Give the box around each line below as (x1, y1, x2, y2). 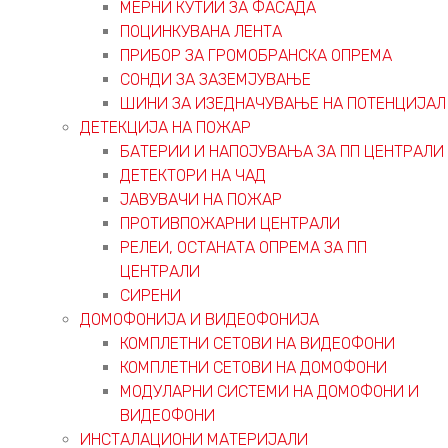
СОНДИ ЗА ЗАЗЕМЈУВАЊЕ (120, 69, 311, 89)
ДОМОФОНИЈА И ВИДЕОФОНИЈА (80, 309, 319, 329)
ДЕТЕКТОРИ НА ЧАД (120, 165, 266, 185)
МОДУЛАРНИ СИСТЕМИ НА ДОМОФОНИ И (120, 381, 419, 401)
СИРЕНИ (120, 285, 181, 305)
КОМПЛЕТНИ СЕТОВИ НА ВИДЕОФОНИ (120, 333, 395, 353)
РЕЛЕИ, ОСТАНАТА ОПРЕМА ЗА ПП (120, 237, 367, 257)
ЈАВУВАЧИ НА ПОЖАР (120, 189, 282, 209)
